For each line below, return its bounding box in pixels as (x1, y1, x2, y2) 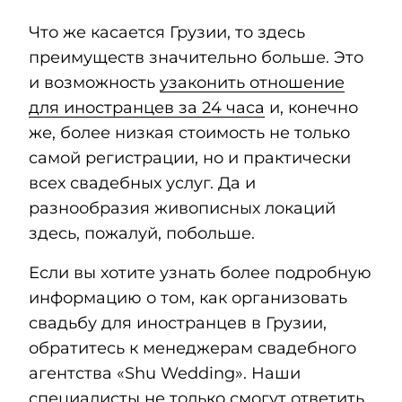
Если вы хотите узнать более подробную (29, 263, 371, 284)
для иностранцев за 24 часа (29, 98, 265, 118)
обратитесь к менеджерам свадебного (29, 338, 356, 359)
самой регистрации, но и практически (29, 148, 351, 169)
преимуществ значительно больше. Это (29, 48, 363, 68)
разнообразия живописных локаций (29, 198, 336, 219)
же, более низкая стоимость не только (29, 123, 350, 144)
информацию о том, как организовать (29, 288, 347, 309)
